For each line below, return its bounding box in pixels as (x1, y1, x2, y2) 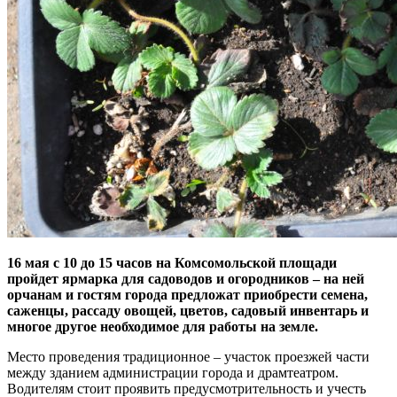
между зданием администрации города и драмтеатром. (7, 364, 339, 380)
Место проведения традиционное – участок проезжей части (7, 348, 370, 364)
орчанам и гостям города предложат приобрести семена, (7, 286, 368, 302)
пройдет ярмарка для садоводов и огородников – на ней (7, 270, 364, 286)
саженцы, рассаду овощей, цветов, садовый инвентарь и (7, 302, 369, 318)
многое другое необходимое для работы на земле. (7, 318, 318, 334)
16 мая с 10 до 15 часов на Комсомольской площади (7, 254, 337, 270)
